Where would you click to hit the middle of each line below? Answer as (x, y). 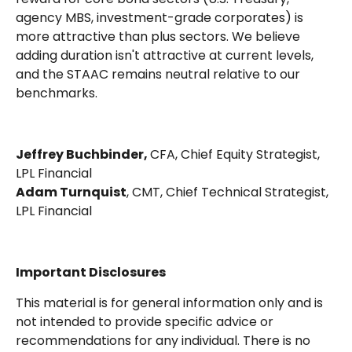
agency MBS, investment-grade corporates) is (159, 17)
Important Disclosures (91, 272)
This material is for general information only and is (169, 302)
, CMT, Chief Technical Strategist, (227, 192)
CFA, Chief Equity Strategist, (235, 154)
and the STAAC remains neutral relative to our (158, 74)
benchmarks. (57, 93)
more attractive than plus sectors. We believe (158, 36)
